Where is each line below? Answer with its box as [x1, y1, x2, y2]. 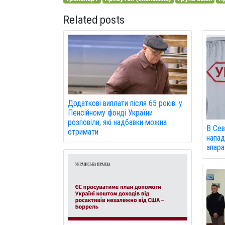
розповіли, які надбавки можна [68, 117, 167, 127]
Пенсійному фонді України [68, 107, 153, 118]
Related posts [63, 13, 125, 26]
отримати [68, 127, 98, 137]
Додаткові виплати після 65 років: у [68, 98, 182, 108]
